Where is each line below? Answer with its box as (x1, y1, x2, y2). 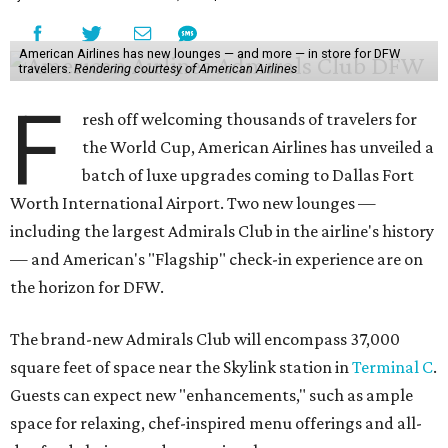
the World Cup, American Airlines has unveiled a (82, 137, 435, 158)
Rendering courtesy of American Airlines (73, 61, 297, 77)
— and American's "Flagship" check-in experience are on (10, 249, 423, 270)
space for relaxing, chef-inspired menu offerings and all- (10, 413, 422, 434)
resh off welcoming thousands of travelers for (82, 109, 418, 130)
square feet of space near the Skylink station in (10, 357, 352, 378)
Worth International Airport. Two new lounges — (10, 193, 376, 214)
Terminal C (352, 357, 433, 378)
